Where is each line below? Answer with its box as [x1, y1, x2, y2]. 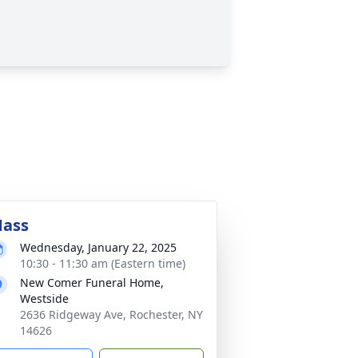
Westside [20, 291, 69, 306]
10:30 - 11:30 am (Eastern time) [20, 256, 185, 271]
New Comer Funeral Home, [20, 275, 164, 290]
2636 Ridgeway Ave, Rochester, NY [20, 307, 203, 322]
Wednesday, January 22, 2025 [20, 240, 177, 255]
